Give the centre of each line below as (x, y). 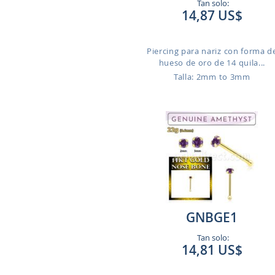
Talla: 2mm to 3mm (212, 77)
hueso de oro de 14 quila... (212, 63)
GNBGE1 (212, 217)
